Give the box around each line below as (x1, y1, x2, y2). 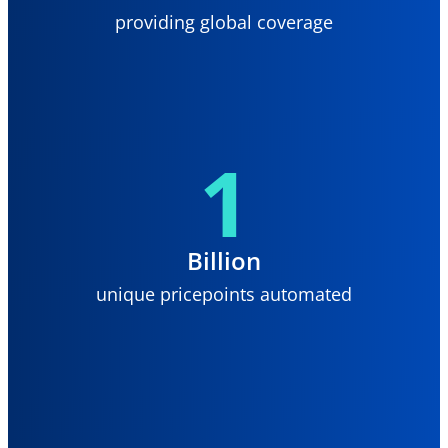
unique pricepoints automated (96, 281, 352, 306)
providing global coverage (115, 9, 333, 34)
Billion (187, 243, 261, 277)
